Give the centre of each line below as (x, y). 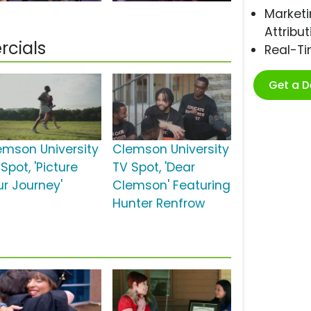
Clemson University (170, 150)
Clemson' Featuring (171, 186)
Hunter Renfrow (158, 204)
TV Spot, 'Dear (153, 168)
